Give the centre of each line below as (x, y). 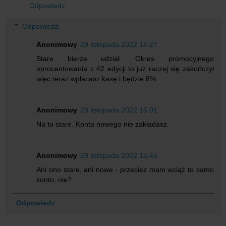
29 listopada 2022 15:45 (119, 156)
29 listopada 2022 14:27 (119, 45)
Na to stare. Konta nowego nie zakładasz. (103, 124)
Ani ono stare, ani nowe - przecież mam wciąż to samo (125, 170)
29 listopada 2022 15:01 (119, 110)
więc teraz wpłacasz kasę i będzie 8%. (97, 79)
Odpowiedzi (41, 26)
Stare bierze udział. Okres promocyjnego (125, 59)
